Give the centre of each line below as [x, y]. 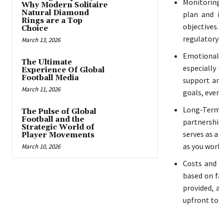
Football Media [50, 78]
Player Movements [58, 135]
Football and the [53, 120]
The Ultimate [47, 63]
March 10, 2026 [41, 147]
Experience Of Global [63, 70]
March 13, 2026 [41, 40]
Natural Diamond [55, 13]
